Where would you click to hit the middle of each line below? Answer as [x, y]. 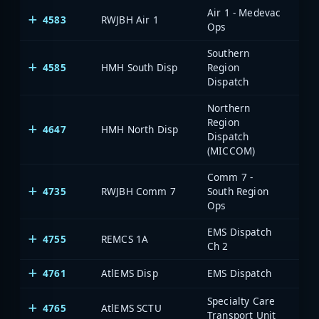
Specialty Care [241, 300]
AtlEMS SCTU [131, 308]
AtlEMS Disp [130, 273]
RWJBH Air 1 [130, 19]
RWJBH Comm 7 [138, 191]
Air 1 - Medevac [244, 12]
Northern [229, 108]
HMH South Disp [140, 67]
